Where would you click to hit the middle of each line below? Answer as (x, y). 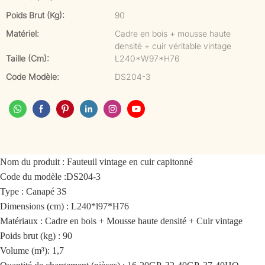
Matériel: (22, 33)
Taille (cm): (28, 58)
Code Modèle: (33, 77)
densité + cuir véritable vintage (173, 46)
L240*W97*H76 (147, 58)
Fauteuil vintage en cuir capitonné (130, 162)
